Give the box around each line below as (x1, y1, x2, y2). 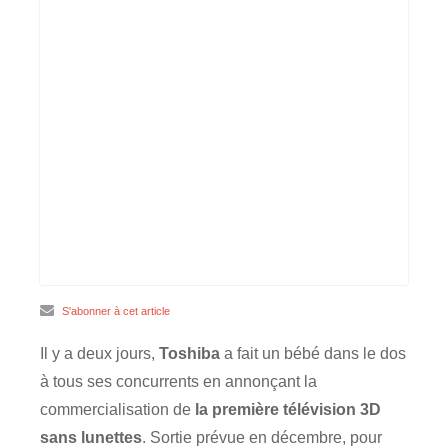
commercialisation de (40, 401, 195, 418)
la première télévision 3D (195, 401, 381, 418)
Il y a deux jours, (40, 345, 159, 362)
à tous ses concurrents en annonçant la (40, 373, 317, 390)
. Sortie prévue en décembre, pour (142, 429, 382, 446)
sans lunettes (40, 429, 142, 446)
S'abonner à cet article (62, 305, 170, 318)
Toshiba (159, 345, 220, 362)
